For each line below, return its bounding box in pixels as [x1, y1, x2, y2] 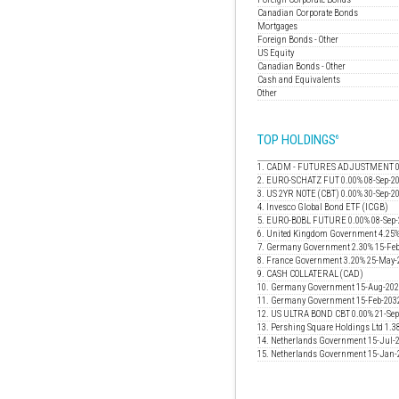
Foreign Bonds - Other [257, 34, 338, 46]
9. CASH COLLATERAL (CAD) [257, 267, 363, 280]
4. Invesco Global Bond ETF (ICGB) [257, 200, 388, 213]
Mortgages [257, 20, 297, 33]
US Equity [257, 47, 294, 60]
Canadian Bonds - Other [257, 61, 346, 73]
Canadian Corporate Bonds [257, 7, 358, 20]
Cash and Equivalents [257, 74, 340, 86]
